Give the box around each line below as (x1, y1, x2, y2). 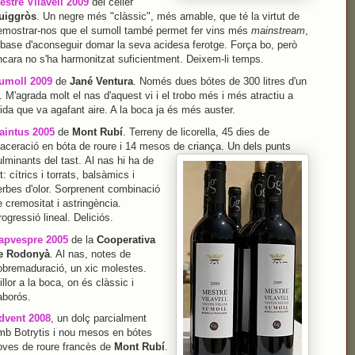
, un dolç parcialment (50, 312, 147, 325)
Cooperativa (96, 233, 155, 246)
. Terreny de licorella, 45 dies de (122, 125, 269, 138)
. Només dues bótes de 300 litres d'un (132, 75, 307, 87)
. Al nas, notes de (49, 247, 131, 260)
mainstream (250, 25, 305, 37)
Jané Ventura (69, 75, 133, 87)
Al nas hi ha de (84, 154, 154, 166)
